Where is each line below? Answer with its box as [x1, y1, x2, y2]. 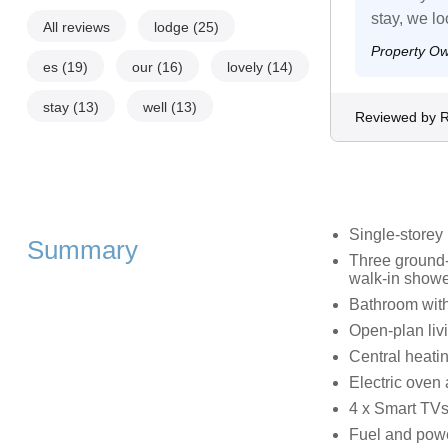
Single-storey [348, 225, 443, 243]
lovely [226, 58, 267, 75]
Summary [26, 235, 138, 264]
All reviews [42, 18, 110, 35]
